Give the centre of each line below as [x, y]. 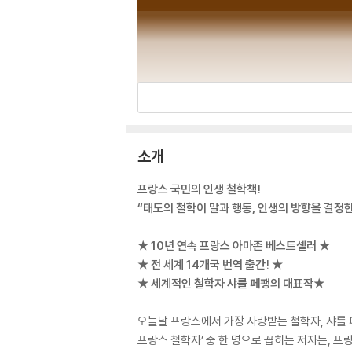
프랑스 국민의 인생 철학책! [199, 189]
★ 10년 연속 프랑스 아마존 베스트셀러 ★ [234, 246]
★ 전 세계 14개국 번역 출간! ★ [210, 264]
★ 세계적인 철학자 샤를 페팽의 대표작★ [231, 283]
